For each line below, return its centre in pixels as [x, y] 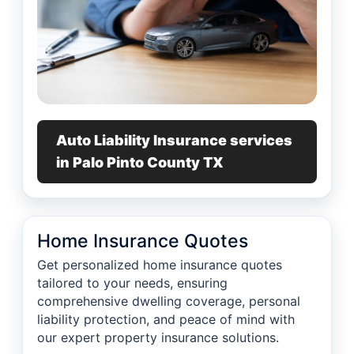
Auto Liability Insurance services [174, 141]
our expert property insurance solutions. [158, 338]
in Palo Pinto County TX [140, 163]
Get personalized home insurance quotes [160, 265]
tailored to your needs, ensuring [132, 283]
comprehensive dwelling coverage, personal [169, 301]
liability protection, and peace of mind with [166, 320]
